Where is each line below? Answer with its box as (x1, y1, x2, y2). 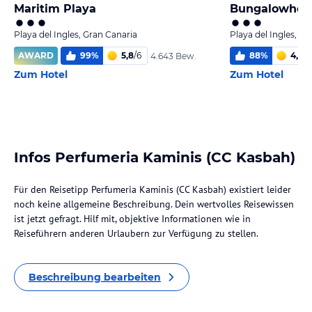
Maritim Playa (14, 2, 96, 15)
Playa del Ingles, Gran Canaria (14, 29, 137, 40)
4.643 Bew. (150, 50, 196, 61)
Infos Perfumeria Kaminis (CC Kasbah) (14, 149, 295, 166)
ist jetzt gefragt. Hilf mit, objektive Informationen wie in (14, 212, 251, 225)
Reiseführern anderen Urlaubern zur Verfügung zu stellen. (14, 227, 258, 240)
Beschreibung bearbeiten (29, 271, 161, 283)
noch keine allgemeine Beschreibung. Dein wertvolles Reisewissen (14, 198, 294, 210)
